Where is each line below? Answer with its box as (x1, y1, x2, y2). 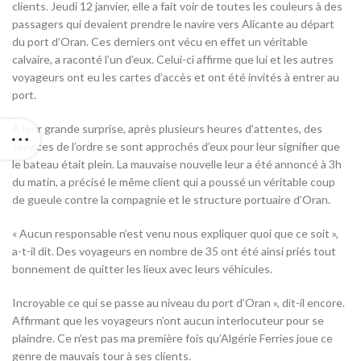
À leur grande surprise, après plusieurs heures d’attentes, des (12, 122, 322, 136)
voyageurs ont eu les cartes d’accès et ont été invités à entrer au (12, 70, 339, 85)
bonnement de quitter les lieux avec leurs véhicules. (12, 262, 272, 276)
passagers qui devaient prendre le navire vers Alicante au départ (12, 17, 334, 31)
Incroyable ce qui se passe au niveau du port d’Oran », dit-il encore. (12, 296, 345, 310)
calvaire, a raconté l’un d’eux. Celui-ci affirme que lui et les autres (12, 52, 334, 67)
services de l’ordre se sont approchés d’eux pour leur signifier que (12, 139, 340, 154)
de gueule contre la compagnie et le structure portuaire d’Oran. (12, 193, 330, 207)
